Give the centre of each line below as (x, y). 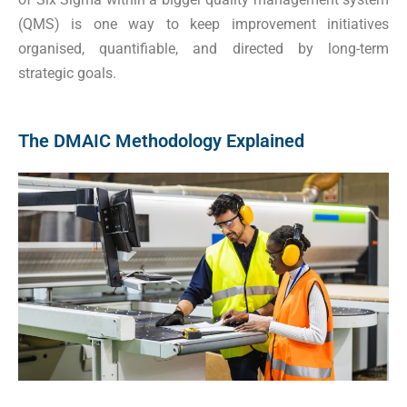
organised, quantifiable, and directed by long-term (203, 48)
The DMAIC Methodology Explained (161, 140)
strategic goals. (67, 73)
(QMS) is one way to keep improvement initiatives (203, 24)
